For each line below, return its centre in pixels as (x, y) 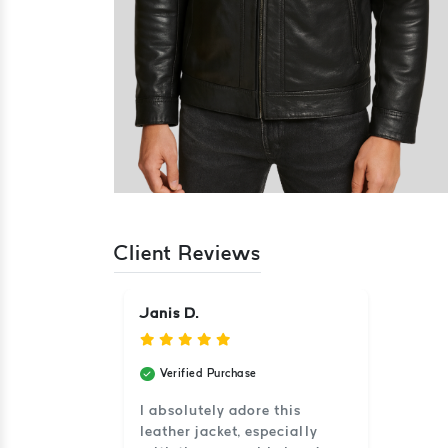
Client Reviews (187, 252)
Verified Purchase (208, 373)
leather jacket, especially (229, 431)
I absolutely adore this (220, 410)
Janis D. (169, 313)
